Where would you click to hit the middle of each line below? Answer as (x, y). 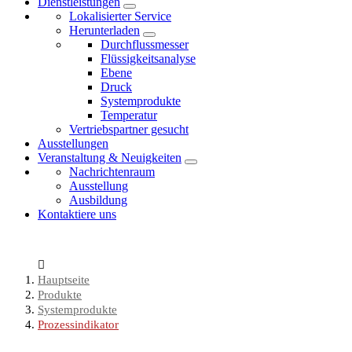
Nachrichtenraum (112, 172)
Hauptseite (64, 280)
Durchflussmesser (145, 45)
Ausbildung (98, 200)
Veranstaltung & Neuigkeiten (110, 158)
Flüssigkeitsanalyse (148, 59)
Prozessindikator (78, 325)
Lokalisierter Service (120, 16)
